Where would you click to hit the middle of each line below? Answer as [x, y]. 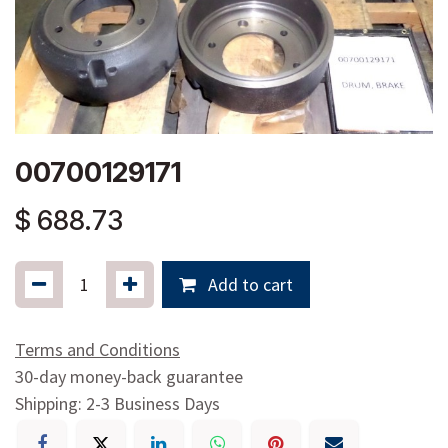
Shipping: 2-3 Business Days [117, 403]
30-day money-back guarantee [129, 376]
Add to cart [248, 284]
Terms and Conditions [97, 349]
